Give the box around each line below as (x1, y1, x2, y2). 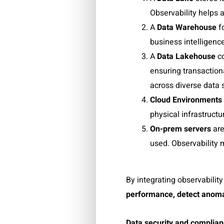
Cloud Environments (150, 93, 222, 106)
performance (126, 188, 173, 200)
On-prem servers (150, 122, 211, 135)
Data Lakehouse (157, 50, 215, 62)
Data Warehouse (157, 21, 216, 33)
